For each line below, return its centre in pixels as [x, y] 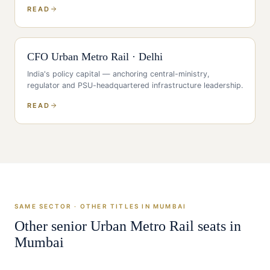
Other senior [52, 226]
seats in [218, 226]
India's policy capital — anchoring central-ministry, [118, 74]
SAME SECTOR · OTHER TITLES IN [84, 206]
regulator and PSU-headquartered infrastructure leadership [134, 85]
